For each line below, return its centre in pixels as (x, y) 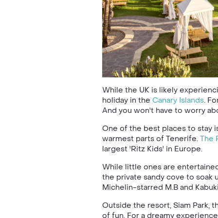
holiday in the (127, 100)
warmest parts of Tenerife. (151, 138)
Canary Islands (178, 100)
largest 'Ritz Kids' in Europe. (152, 149)
